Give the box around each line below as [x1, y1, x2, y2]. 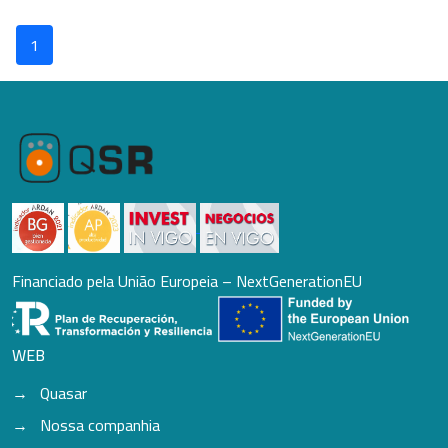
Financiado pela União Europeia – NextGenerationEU [12, 265, 362, 296]
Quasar [40, 377, 87, 408]
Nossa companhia [40, 409, 160, 440]
